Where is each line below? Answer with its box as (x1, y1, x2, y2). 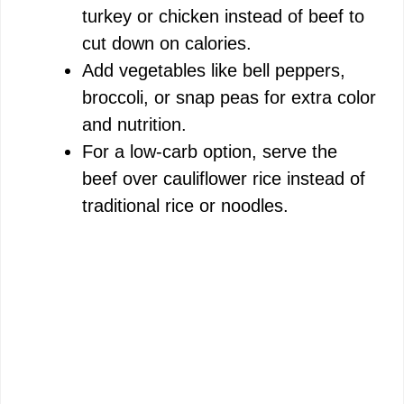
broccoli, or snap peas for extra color (82, 87, 376, 108)
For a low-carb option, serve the (82, 142, 337, 162)
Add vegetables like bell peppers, (82, 60, 345, 81)
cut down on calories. (82, 33, 252, 54)
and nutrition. (82, 115, 187, 135)
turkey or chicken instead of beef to (82, 6, 364, 27)
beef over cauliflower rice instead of (82, 169, 365, 189)
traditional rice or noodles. (82, 196, 289, 216)
